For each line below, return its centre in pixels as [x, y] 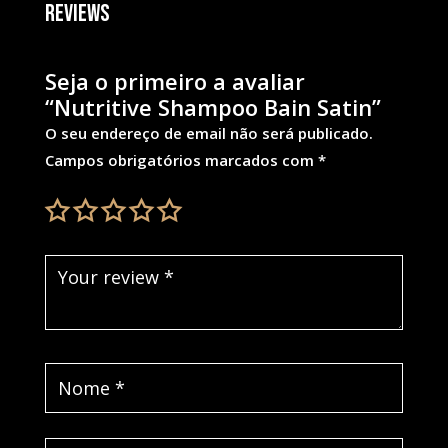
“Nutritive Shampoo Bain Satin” [212, 106]
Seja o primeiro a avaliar [174, 80]
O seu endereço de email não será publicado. [208, 132]
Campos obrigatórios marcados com [181, 159]
